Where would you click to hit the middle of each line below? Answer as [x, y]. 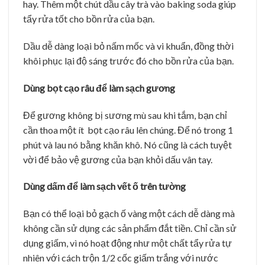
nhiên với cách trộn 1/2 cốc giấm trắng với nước [121, 258]
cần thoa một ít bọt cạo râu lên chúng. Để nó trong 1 [128, 130]
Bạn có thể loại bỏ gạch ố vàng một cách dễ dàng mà [129, 214]
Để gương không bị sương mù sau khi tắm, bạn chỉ [125, 115]
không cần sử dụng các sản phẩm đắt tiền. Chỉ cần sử [130, 228]
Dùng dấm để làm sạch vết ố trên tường [104, 186]
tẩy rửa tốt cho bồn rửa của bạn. [89, 19]
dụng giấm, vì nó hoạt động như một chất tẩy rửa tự [127, 243]
